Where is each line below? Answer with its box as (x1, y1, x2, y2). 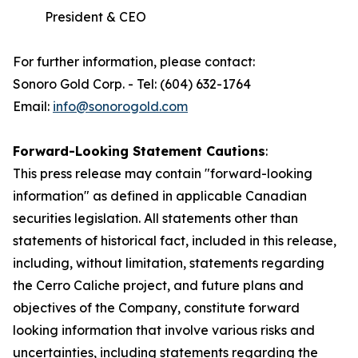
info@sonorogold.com (53, 98, 188, 114)
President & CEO (13, 9, 146, 25)
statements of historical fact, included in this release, (13, 233, 336, 249)
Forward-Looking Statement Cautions (13, 143, 265, 159)
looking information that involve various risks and (13, 322, 315, 338)
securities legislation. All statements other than (13, 210, 298, 226)
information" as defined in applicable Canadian (13, 188, 307, 204)
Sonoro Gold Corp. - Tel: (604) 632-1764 (13, 76, 251, 92)
